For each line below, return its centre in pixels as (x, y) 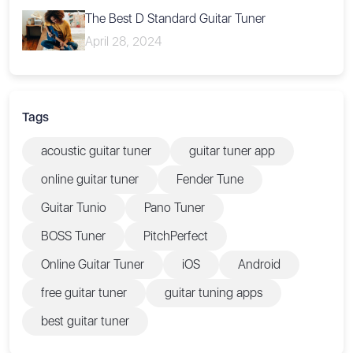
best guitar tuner (85, 321)
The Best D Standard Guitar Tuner (175, 19)
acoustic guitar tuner (96, 150)
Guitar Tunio (74, 207)
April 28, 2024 (123, 42)
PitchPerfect (176, 236)
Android (259, 264)
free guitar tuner (84, 292)
